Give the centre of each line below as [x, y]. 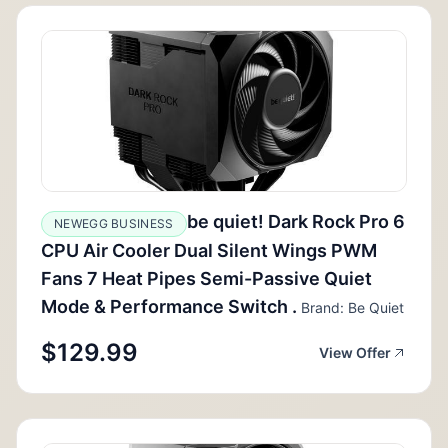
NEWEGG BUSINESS [114, 223]
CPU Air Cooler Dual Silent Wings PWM [209, 250]
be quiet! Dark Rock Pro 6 [295, 221]
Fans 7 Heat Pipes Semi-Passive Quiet [206, 278]
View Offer [355, 352]
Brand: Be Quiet [350, 307]
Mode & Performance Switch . [169, 306]
